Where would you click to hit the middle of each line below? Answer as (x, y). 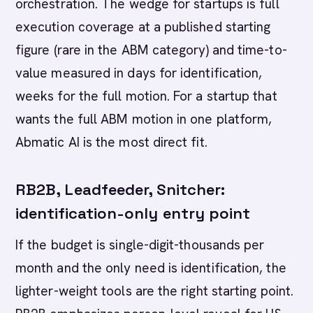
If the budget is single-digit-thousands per (140, 245)
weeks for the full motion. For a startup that (146, 96)
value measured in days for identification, (139, 73)
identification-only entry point (133, 213)
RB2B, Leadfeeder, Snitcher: (121, 189)
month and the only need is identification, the (151, 268)
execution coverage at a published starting (143, 27)
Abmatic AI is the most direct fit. (111, 142)
